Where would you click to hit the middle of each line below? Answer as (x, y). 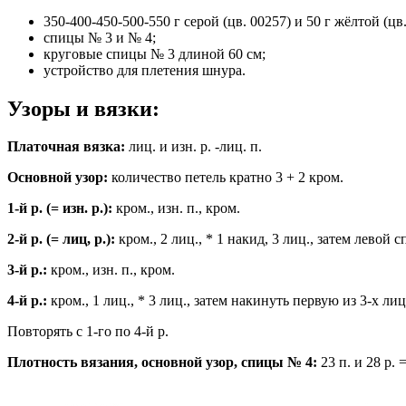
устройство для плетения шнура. (145, 70)
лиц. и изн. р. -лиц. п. (193, 147)
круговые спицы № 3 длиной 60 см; (155, 53)
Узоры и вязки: (83, 108)
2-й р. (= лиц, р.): (61, 239)
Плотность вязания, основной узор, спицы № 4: (162, 362)
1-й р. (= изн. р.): (60, 208)
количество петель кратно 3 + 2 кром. (226, 178)
